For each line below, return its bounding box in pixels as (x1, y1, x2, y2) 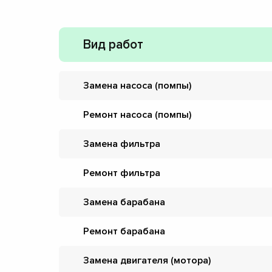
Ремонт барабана (83, 225, 165, 237)
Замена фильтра (83, 138, 160, 150)
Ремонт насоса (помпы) (83, 109, 191, 121)
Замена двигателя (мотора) (83, 254, 211, 267)
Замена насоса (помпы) (83, 80, 191, 92)
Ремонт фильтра (83, 167, 160, 179)
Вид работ (83, 37, 143, 52)
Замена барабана (83, 196, 165, 208)
